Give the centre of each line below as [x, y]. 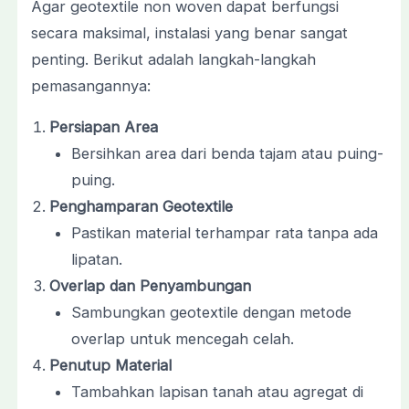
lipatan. [97, 260]
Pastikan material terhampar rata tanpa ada [225, 233]
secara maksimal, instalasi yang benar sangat [189, 32]
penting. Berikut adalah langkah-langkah [173, 59]
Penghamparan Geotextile [141, 207]
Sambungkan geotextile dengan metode [212, 313]
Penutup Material [110, 366]
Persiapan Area [103, 127]
